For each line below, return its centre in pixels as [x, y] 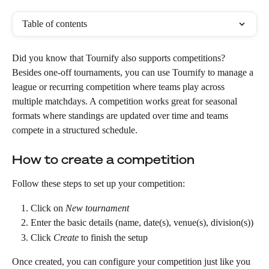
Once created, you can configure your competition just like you [132, 262]
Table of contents [55, 24]
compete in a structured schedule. [77, 130]
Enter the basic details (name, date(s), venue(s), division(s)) [142, 223]
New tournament [97, 208]
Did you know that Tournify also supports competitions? [120, 58]
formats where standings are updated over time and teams [121, 116]
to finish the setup [113, 237]
